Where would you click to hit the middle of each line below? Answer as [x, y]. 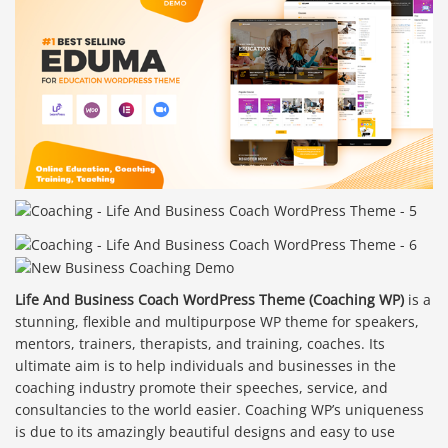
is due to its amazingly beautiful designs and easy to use [205, 431]
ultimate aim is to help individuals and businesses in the [205, 365]
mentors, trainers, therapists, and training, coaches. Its [200, 343]
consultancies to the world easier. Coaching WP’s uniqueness [219, 409]
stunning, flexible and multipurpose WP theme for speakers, [217, 321]
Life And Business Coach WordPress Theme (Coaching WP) [209, 299]
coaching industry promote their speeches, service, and [201, 387]
